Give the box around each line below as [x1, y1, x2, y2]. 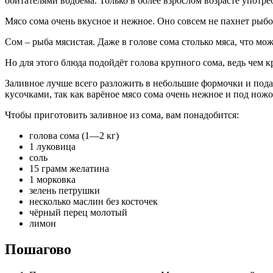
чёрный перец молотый [29, 207, 127, 218]
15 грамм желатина [29, 163, 109, 174]
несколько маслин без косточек [29, 196, 158, 207]
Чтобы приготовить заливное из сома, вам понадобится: [5, 109, 239, 120]
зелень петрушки [29, 185, 100, 196]
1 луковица [29, 141, 76, 152]
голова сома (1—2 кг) [29, 130, 119, 141]
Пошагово [5, 241, 71, 257]
